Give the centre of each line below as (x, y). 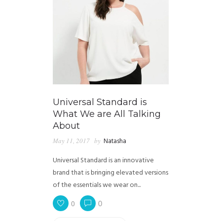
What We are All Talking (107, 114)
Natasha (115, 142)
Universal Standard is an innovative (103, 161)
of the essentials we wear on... (96, 185)
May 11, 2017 (71, 141)
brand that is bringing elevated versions (110, 173)
